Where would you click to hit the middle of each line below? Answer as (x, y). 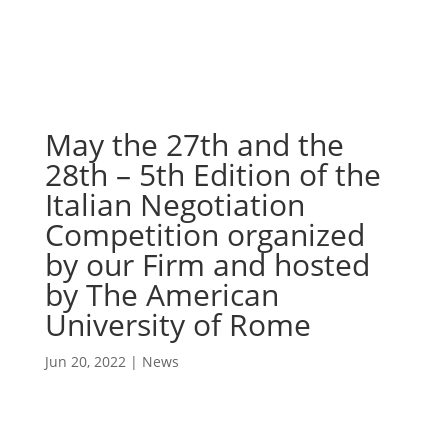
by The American (161, 294)
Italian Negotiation (174, 204)
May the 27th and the (194, 144)
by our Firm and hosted (207, 264)
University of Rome (177, 324)
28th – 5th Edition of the (212, 174)
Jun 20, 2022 (85, 361)
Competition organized (204, 234)
